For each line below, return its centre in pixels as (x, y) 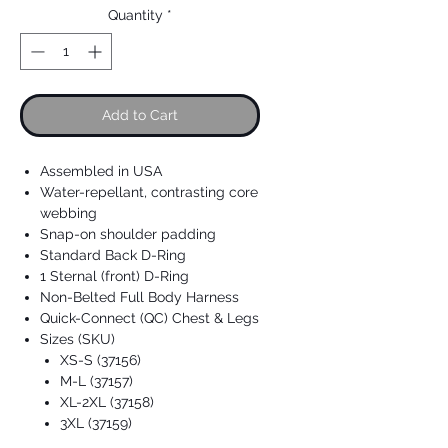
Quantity (135, 15)
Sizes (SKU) (77, 339)
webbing (68, 213)
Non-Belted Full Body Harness (139, 297)
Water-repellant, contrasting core (149, 192)
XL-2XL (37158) (107, 402)
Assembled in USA (101, 171)
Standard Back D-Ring (113, 255)
